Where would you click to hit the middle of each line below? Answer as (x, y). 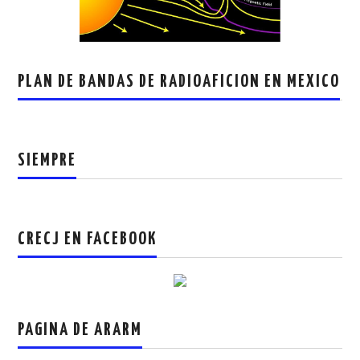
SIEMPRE (47, 161)
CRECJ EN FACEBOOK (88, 240)
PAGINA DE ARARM (80, 331)
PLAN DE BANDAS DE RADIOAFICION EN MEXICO (179, 82)
